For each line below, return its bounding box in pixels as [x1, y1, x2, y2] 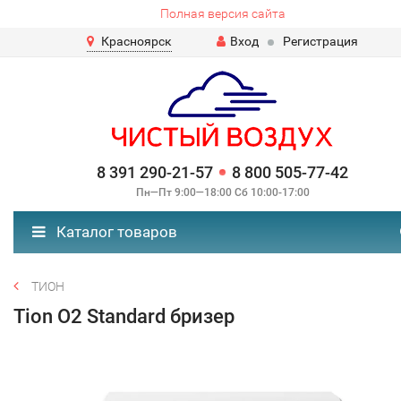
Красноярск [101, 34, 172, 48]
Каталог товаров [53, 223, 177, 241]
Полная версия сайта [159, 6, 286, 21]
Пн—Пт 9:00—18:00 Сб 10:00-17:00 [135, 186, 310, 199]
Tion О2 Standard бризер [13, 305, 235, 328]
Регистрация [283, 34, 358, 48]
